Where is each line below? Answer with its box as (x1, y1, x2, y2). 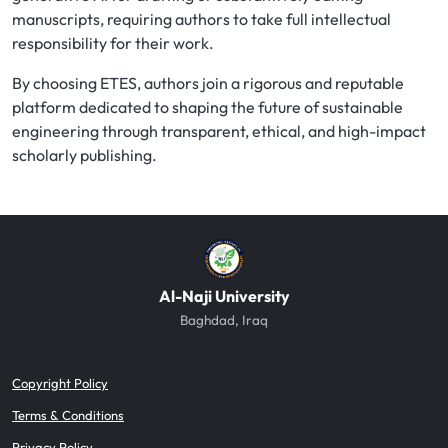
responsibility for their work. (12, 33, 214, 53)
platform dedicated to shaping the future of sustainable (12, 97, 403, 117)
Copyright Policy (12, 375, 108, 391)
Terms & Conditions (12, 407, 124, 423)
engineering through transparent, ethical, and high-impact (12, 121, 426, 141)
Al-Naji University (158, 286, 290, 306)
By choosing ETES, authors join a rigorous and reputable (12, 73, 404, 93)
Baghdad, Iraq (180, 311, 268, 329)
